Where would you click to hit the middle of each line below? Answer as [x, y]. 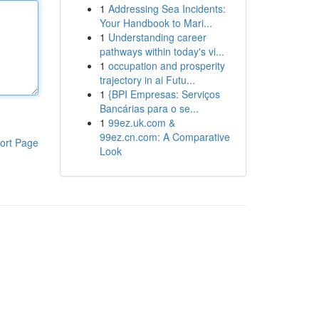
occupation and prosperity [166, 66]
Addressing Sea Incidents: [167, 9]
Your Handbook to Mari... [156, 23]
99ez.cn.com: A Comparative [164, 137]
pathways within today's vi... [162, 51]
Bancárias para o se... [149, 108]
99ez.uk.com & [141, 122]
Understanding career [157, 37]
